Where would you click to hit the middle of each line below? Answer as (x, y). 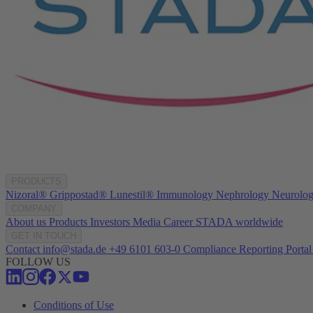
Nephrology (242, 194)
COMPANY (34, 208)
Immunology (185, 194)
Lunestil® (132, 194)
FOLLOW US (38, 261)
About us (26, 221)
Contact (23, 249)
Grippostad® (78, 194)
